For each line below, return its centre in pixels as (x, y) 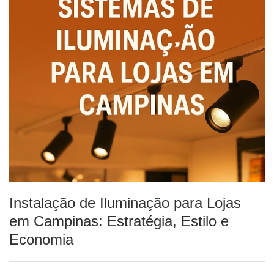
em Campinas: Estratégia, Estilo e (119, 221)
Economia (41, 240)
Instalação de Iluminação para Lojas (125, 203)
